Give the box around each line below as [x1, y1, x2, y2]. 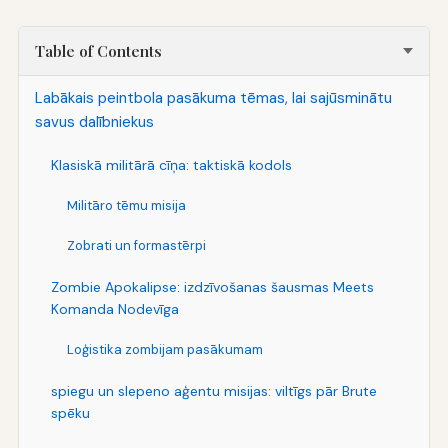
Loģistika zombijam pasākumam [66, 340, 263, 358]
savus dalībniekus [34, 111, 154, 132]
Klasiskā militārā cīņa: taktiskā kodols [50, 155, 292, 174]
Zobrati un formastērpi [66, 236, 206, 254]
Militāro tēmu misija [66, 196, 186, 214]
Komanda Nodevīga [50, 299, 179, 318]
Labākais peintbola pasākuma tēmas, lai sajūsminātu [34, 87, 392, 108]
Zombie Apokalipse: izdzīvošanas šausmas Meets [50, 277, 374, 296]
